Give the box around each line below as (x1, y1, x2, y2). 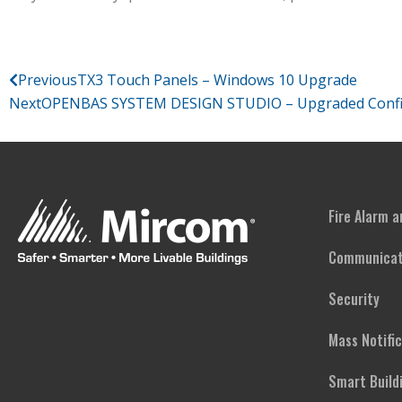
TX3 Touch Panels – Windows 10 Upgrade (77, 70, 357, 90)
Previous (18, 70, 77, 90)
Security (328, 288, 380, 310)
